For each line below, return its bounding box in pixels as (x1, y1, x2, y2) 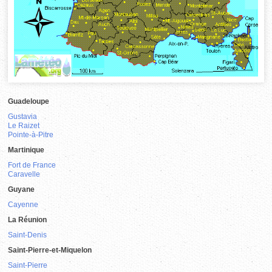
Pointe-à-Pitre (8, 130, 54, 139)
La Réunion (8, 215, 47, 224)
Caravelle (8, 169, 41, 178)
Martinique (8, 145, 45, 154)
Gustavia (8, 112, 38, 121)
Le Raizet (8, 121, 40, 130)
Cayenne (8, 200, 39, 209)
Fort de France (8, 160, 56, 169)
